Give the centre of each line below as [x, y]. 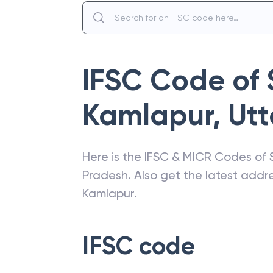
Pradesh [105, 175]
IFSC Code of [174, 80]
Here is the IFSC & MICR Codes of [176, 157]
